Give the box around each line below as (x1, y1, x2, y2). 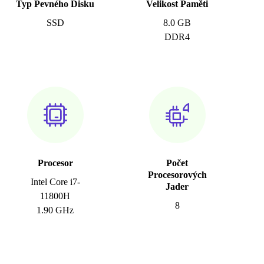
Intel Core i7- (30, 177, 80, 187)
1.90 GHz (37, 205, 74, 216)
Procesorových (147, 170, 207, 180)
